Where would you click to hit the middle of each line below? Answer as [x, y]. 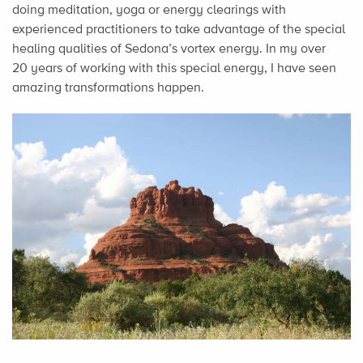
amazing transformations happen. [108, 88]
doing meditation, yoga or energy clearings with [149, 10]
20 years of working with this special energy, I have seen [174, 68]
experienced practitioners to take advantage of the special [179, 29]
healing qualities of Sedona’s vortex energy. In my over [169, 49]
